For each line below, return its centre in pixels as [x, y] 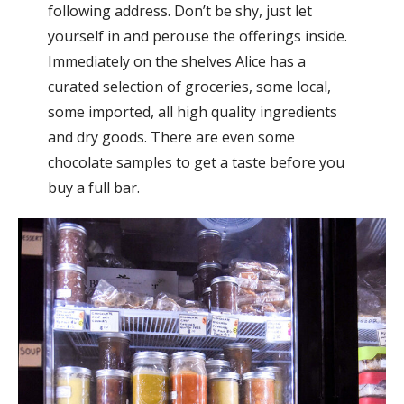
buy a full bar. [93, 188]
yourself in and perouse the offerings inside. [197, 37]
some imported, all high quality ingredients [192, 112]
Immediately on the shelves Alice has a [176, 62]
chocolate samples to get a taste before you [196, 163]
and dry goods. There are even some [171, 138]
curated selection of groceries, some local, [189, 87]
